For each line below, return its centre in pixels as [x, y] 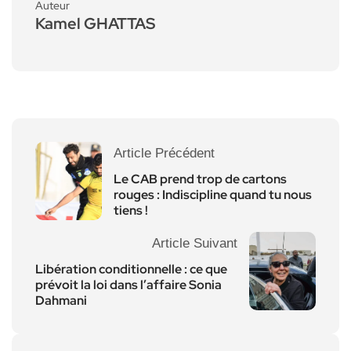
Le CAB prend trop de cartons [200, 179]
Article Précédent [164, 153]
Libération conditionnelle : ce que [131, 269]
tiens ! [131, 210]
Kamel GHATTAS [95, 23]
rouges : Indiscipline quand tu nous [213, 194]
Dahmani [61, 300]
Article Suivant [195, 243]
